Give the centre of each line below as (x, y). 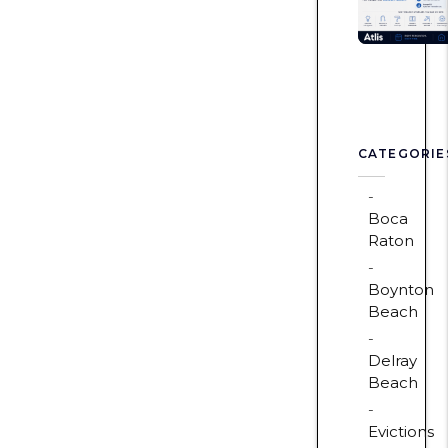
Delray (392, 360)
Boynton (400, 289)
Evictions (400, 431)
